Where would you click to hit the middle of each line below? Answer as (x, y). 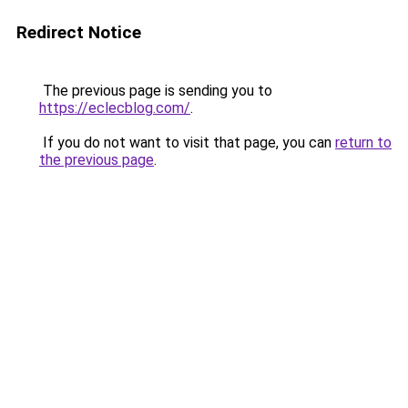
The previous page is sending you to (156, 91)
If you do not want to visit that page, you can (187, 143)
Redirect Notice (79, 32)
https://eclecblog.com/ (115, 108)
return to (363, 143)
